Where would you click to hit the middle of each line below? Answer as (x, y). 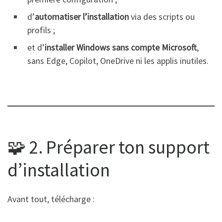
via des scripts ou (162, 16)
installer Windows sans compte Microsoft (121, 47)
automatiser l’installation (82, 16)
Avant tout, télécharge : (51, 199)
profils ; (41, 30)
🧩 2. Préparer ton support (109, 147)
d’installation (59, 169)
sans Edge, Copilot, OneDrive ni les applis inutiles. (118, 60)
